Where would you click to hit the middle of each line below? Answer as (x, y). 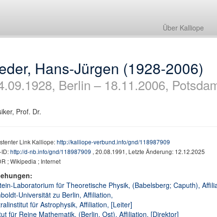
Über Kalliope (183, 28)
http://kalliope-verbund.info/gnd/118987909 (113, 142)
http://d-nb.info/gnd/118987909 (51, 151)
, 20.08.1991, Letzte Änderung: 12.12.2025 (148, 151)
